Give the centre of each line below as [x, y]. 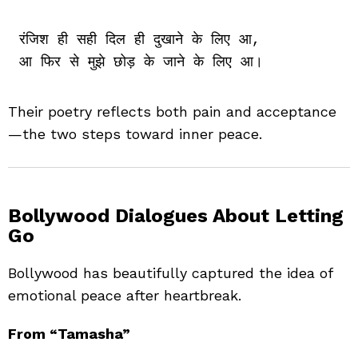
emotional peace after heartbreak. [125, 295]
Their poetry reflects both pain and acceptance [172, 111]
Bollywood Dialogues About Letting [176, 215]
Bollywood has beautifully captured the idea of [170, 272]
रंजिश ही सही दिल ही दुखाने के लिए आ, [139, 40]
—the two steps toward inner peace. [135, 133]
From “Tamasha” [69, 333]
